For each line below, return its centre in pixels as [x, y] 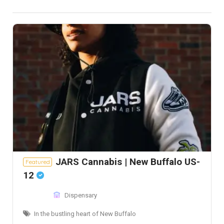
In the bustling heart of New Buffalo [85, 214]
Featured [38, 162]
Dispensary [81, 195]
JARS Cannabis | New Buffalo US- [128, 162]
